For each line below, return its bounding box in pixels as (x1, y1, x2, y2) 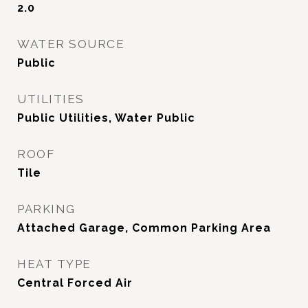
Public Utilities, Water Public (17, 111, 195, 124)
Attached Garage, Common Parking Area (17, 221, 271, 234)
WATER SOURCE (17, 37, 124, 51)
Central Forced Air (17, 276, 133, 289)
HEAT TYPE (17, 257, 91, 271)
